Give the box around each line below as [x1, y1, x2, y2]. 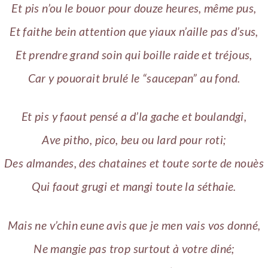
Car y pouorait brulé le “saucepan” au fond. [28, 71, 240, 85]
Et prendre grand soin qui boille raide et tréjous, [16, 47, 252, 62]
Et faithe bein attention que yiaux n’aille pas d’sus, [10, 24, 258, 38]
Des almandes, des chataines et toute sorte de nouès [4, 156, 264, 170]
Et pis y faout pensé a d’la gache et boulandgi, [21, 109, 247, 124]
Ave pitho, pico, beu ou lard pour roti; [42, 133, 226, 147]
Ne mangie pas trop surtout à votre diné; [33, 241, 234, 255]
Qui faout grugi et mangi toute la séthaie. [32, 179, 236, 194]
